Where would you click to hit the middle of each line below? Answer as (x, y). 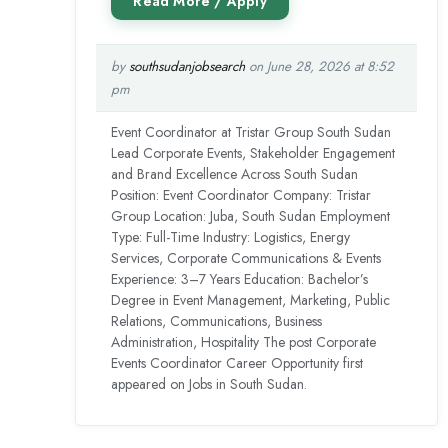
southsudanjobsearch (187, 67)
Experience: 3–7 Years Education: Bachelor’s (240, 279)
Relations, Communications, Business (217, 321)
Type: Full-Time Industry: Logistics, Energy (231, 237)
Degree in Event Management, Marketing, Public (251, 300)
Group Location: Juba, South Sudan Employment (251, 216)
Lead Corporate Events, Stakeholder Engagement (253, 153)
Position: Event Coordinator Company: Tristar (241, 195)
